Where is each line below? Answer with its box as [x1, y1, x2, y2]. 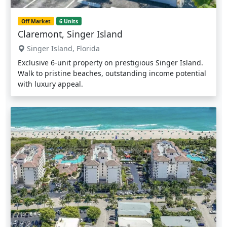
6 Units [59, 17, 79, 25]
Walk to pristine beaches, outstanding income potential [18, 68, 206, 79]
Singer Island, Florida [25, 44, 100, 54]
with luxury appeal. [18, 79, 83, 89]
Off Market [21, 17, 51, 25]
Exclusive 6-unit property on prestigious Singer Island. [18, 58, 203, 68]
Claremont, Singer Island [18, 28, 123, 41]
